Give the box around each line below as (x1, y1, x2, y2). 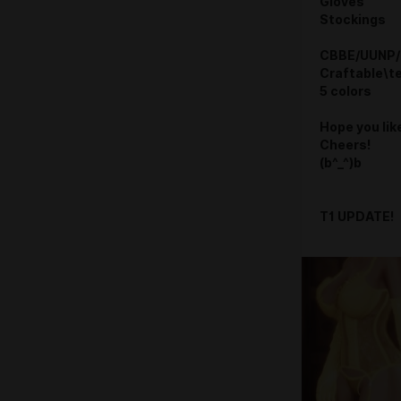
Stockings (320, 12, 386, 27)
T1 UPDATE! (320, 209, 394, 224)
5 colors (320, 83, 371, 98)
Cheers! (320, 137, 371, 152)
